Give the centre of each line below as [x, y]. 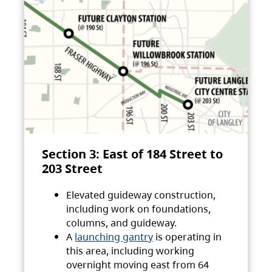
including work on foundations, [139, 209]
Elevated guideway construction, [141, 195]
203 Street [73, 168]
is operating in [188, 237]
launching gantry [114, 237]
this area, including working [131, 251]
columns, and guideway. [122, 223]
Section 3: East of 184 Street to [133, 153]
